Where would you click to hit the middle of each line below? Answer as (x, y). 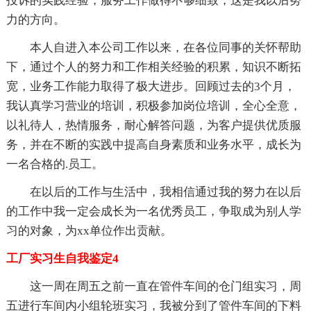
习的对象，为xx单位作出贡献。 (89, 230)
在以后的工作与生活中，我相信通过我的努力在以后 (165, 192)
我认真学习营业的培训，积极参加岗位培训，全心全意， (153, 106)
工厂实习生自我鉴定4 (62, 258)
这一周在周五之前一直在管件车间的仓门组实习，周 (165, 286)
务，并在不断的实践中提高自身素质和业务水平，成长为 (153, 144)
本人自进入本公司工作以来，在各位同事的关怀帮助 (165, 47)
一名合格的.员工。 (54, 164)
